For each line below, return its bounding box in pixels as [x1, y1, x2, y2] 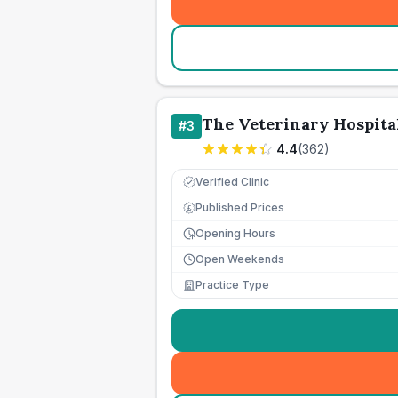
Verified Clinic [195, 175, 269, 188]
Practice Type [195, 278, 269, 291]
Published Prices [195, 201, 284, 214]
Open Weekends [195, 252, 284, 266]
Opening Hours [195, 227, 275, 240]
